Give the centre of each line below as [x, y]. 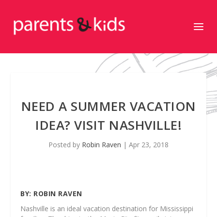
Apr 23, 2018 [149, 145]
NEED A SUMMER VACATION [108, 106]
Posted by [65, 145]
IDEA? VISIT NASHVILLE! [108, 125]
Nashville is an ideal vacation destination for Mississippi [107, 209]
